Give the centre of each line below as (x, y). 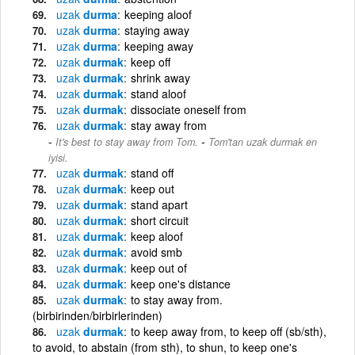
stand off (152, 172)
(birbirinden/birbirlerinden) (97, 315)
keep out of (159, 267)
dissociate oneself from (189, 109)
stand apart (159, 204)
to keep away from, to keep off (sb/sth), (229, 331)
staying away (157, 30)
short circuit (160, 220)
